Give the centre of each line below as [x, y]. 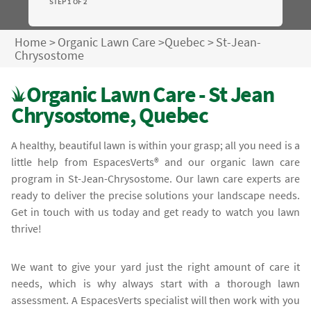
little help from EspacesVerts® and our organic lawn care [155, 161]
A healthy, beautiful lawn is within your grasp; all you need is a [155, 145]
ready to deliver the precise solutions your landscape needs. [155, 195]
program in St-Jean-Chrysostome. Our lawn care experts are [155, 178]
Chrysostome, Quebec [110, 115]
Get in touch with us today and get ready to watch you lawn [155, 211]
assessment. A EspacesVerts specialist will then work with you [155, 300]
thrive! [27, 228]
